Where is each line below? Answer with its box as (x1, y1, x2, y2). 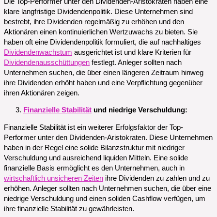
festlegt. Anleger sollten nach (90, 58, 182, 66)
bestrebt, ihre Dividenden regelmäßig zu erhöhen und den (4, 17, 184, 26)
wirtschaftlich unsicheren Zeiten (4, 174, 103, 182)
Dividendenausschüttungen (4, 58, 90, 66)
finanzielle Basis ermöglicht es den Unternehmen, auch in (4, 164, 185, 172)
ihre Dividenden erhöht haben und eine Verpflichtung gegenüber (4, 78, 202, 87)
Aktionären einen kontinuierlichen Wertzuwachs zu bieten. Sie (4, 28, 198, 36)
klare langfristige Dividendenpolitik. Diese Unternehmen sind (4, 7, 193, 15)
